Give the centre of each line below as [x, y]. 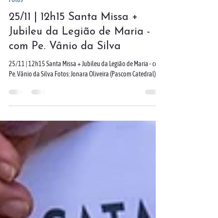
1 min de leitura [76, 39]
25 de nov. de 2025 [29, 39]
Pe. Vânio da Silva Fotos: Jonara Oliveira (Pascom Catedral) [82, 127]
